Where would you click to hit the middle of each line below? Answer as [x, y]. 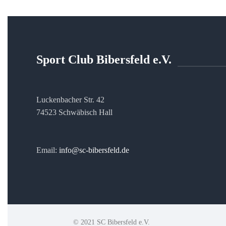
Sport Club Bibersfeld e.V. [104, 60]
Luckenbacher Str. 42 [70, 100]
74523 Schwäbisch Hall [74, 112]
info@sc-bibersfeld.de [94, 150]
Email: [48, 150]
